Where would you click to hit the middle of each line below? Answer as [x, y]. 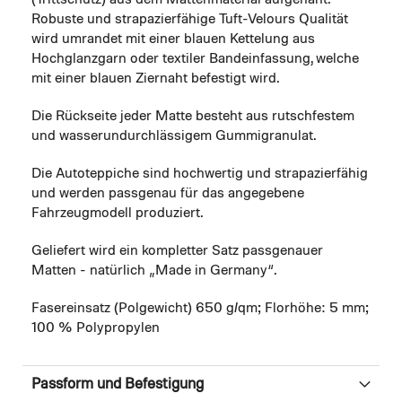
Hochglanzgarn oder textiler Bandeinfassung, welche [195, 60]
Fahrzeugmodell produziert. [117, 214]
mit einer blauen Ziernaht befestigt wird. [155, 79]
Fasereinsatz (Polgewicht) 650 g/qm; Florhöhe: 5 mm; [200, 309]
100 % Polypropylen [96, 329]
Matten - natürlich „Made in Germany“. [154, 271]
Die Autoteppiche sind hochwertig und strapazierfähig [200, 175]
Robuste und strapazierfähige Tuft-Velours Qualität [190, 20]
